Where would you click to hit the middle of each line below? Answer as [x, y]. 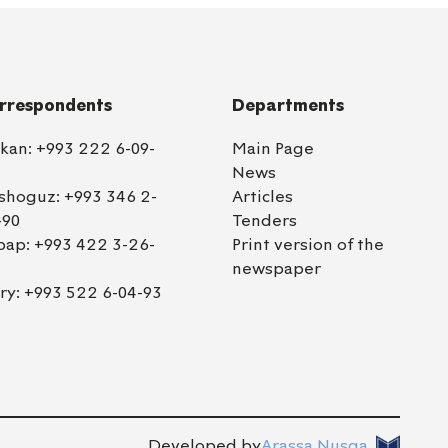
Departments [287, 105]
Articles [262, 197]
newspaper [276, 268]
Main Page [272, 149]
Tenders [264, 221]
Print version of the [307, 245]
